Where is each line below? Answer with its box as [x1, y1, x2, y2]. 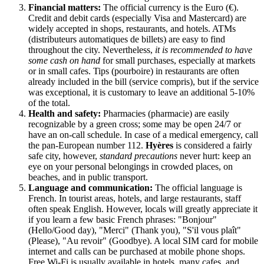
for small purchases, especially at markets [100, 55, 255, 65]
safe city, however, [28, 150, 100, 161]
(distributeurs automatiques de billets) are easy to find [28, 34, 225, 44]
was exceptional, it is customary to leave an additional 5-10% [28, 87, 255, 97]
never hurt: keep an [177, 150, 251, 161]
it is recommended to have [155, 44, 252, 55]
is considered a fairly [173, 140, 252, 150]
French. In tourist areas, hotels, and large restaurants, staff [28, 193, 241, 203]
